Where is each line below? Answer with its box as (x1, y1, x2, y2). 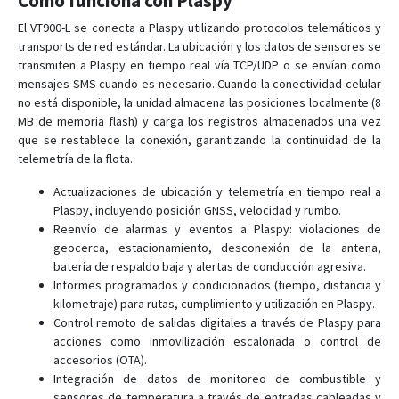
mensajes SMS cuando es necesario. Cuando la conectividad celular (18, 76, 381, 92)
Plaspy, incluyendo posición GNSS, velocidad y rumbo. (53, 202, 341, 218)
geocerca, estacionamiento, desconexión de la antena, (53, 240, 381, 256)
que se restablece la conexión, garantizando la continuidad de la (18, 132, 381, 148)
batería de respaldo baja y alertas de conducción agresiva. (53, 258, 366, 274)
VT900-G (62, 40, 105, 57)
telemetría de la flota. (18, 151, 133, 167)
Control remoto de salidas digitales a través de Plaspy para (53, 314, 381, 330)
